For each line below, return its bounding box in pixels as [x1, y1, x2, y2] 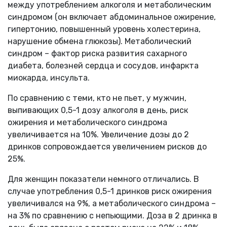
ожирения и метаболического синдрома [8, 117, 167, 127]
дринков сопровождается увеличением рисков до [8, 141, 207, 152]
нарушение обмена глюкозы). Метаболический [8, 36, 192, 46]
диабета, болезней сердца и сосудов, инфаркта [8, 60, 199, 70]
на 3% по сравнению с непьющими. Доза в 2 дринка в [8, 210, 217, 220]
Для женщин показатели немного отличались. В [8, 174, 199, 184]
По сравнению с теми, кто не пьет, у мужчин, [8, 93, 186, 103]
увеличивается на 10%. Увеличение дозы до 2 [8, 129, 189, 139]
